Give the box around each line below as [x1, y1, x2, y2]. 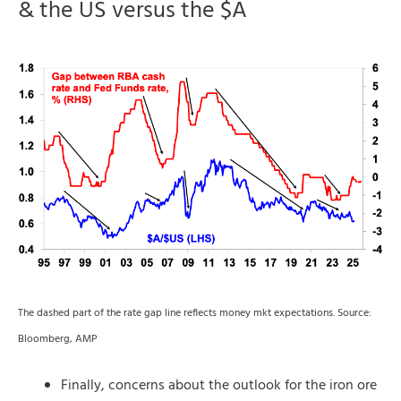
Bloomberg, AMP [18, 329, 98, 348]
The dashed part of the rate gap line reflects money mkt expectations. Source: [18, 303, 371, 322]
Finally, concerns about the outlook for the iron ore [61, 373, 377, 397]
